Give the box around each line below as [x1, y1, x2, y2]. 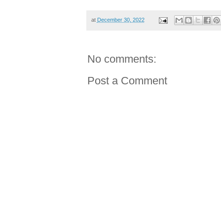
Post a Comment [87, 74, 167, 87]
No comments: [87, 53, 156, 66]
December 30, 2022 [97, 17, 145, 23]
